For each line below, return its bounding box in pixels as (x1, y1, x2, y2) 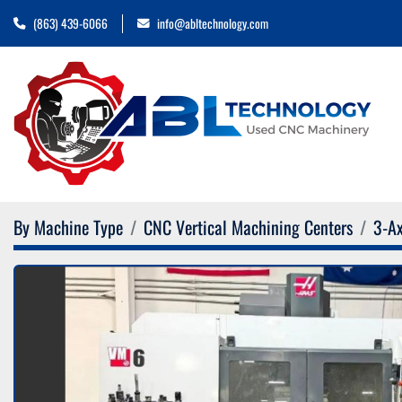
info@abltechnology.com (157, 13, 268, 32)
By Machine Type (13, 214, 123, 240)
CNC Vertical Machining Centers (144, 214, 353, 240)
